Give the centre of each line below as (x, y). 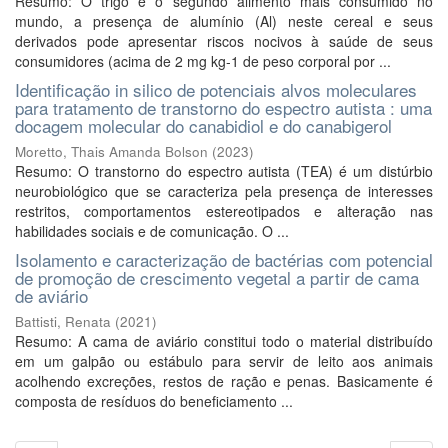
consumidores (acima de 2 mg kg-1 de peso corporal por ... (203, 61)
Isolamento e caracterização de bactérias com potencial (224, 259)
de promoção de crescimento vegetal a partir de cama (217, 277)
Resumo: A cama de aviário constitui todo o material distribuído (224, 341)
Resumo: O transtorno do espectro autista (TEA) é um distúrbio (224, 171)
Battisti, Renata (63, 321)
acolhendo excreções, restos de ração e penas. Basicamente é (224, 381)
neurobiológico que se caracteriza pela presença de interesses (224, 191)
